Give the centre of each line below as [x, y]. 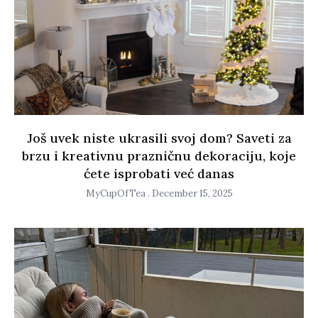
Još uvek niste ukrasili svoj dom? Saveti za [159, 138]
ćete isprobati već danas [159, 174]
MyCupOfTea [116, 194]
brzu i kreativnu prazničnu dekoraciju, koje [159, 156]
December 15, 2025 [191, 194]
